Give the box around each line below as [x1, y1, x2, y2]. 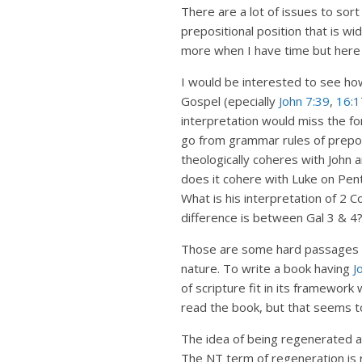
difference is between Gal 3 [181, 209, 335, 225]
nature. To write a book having [181, 260, 353, 276]
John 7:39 [279, 93, 330, 109]
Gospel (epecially [181, 93, 279, 109]
